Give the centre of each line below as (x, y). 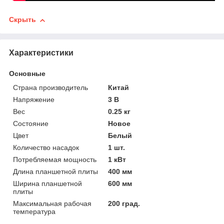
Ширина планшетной (47, 183)
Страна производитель (50, 87)
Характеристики (41, 52)
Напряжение (34, 99)
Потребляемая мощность (55, 159)
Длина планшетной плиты (55, 171)
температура (34, 211)
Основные (27, 73)
